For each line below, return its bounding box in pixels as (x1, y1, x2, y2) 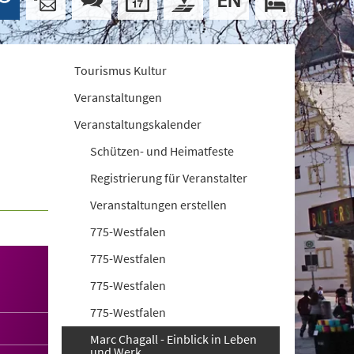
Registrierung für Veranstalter (90, 170, 248, 186)
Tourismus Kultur (74, 62, 168, 78)
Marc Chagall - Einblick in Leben (90, 331, 258, 347)
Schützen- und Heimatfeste (90, 143, 235, 159)
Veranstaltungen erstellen (90, 197, 228, 213)
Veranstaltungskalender (74, 116, 202, 132)
